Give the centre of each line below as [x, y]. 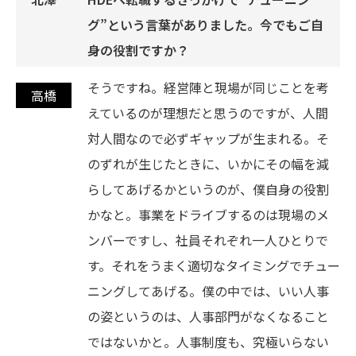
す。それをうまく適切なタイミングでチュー [214, 265]
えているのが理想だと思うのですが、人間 [208, 112]
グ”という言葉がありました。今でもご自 [205, 24]
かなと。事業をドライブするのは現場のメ [208, 214]
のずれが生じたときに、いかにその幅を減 [208, 163]
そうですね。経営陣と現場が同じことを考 [208, 87]
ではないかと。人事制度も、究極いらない [208, 341]
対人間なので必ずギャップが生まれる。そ [208, 138]
